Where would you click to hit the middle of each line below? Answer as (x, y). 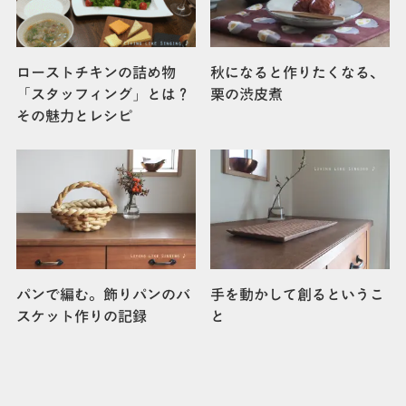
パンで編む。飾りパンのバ (103, 294)
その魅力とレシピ (74, 116)
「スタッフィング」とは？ (103, 95)
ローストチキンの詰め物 (96, 73)
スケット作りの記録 (81, 316)
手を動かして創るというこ (298, 294)
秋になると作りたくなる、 (298, 73)
